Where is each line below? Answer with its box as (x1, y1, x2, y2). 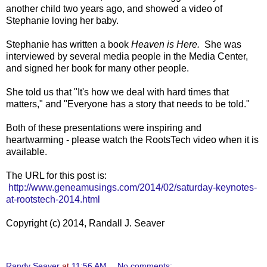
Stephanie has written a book (6, 39, 131, 49)
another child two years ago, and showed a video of (6, 4, 222, 14)
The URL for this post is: (6, 170, 107, 181)
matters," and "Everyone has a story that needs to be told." (6, 99, 250, 109)
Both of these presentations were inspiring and (6, 123, 201, 133)
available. (6, 147, 47, 157)
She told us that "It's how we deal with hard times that (6, 87, 229, 97)
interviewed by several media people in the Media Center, (6, 51, 248, 61)
